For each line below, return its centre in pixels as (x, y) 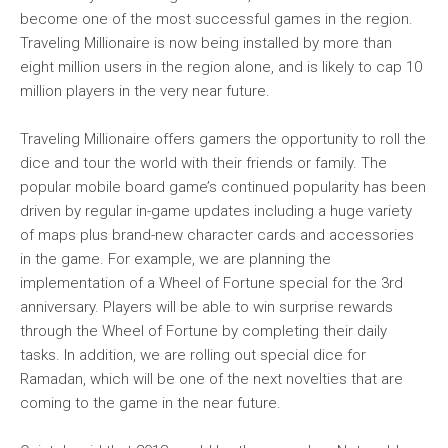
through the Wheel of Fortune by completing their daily (203, 331)
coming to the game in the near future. (150, 403)
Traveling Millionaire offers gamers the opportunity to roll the (223, 139)
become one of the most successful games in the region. (216, 19)
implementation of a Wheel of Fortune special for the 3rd (211, 283)
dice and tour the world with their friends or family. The (203, 163)
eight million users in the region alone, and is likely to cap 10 (221, 67)
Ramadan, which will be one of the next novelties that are (211, 379)
